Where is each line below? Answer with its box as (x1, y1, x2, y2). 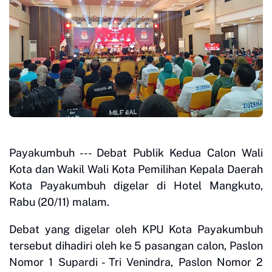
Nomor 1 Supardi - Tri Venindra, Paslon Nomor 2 (9, 256, 263, 269)
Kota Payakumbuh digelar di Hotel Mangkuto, (9, 179, 263, 192)
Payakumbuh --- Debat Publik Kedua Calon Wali (9, 146, 263, 160)
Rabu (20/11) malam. (9, 195, 109, 209)
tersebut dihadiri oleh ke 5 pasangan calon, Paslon (9, 239, 263, 253)
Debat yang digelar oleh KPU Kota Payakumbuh (9, 223, 263, 236)
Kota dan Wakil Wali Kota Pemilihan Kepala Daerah (9, 163, 263, 176)
